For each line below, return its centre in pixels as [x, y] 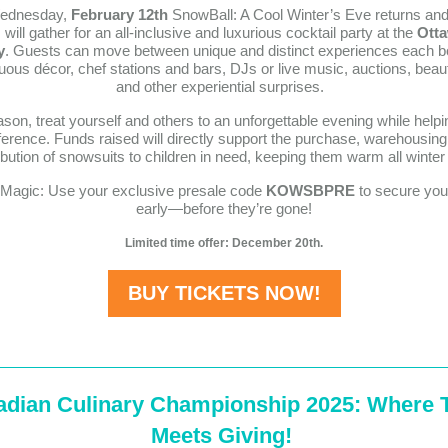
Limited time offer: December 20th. [224, 243]
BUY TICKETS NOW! [224, 293]
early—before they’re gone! [224, 208]
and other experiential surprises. [224, 86]
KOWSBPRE [310, 190]
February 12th [119, 14]
